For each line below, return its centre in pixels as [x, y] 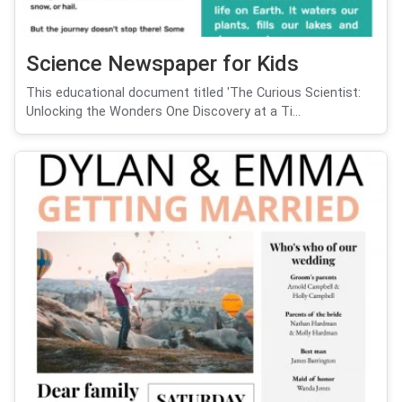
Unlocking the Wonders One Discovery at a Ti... [163, 111]
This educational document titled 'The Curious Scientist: [193, 92]
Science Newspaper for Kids [162, 63]
